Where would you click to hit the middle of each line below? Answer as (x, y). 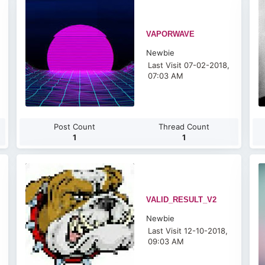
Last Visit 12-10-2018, (188, 231)
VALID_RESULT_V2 (182, 200)
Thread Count (184, 127)
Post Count (74, 127)
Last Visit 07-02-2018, (189, 65)
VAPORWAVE (171, 34)
